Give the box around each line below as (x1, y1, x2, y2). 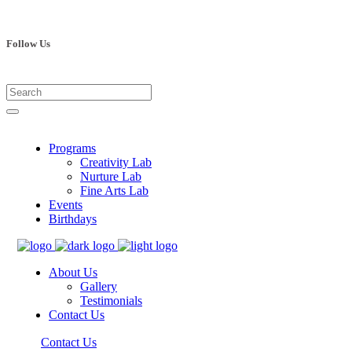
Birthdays (49, 212, 97, 226)
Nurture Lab (80, 170, 141, 184)
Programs (49, 141, 96, 156)
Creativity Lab (80, 156, 152, 170)
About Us (49, 266, 97, 280)
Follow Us (6, 38, 50, 50)
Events (49, 198, 82, 212)
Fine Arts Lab (80, 184, 148, 198)
